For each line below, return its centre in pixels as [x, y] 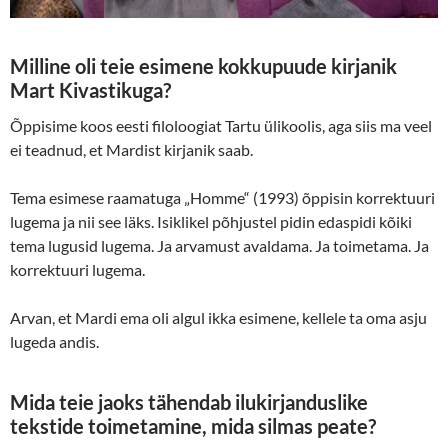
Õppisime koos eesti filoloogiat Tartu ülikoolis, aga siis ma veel [221, 126]
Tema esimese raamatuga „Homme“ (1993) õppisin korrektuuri [222, 198]
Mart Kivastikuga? [90, 90]
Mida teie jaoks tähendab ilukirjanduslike [189, 402]
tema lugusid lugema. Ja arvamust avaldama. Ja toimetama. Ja [219, 246]
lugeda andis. [54, 342]
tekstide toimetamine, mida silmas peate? [193, 426]
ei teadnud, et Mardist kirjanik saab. [131, 150]
